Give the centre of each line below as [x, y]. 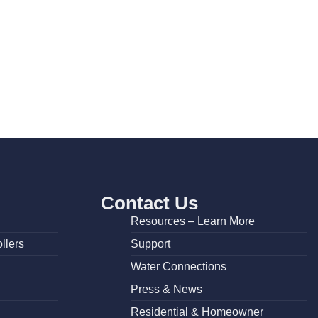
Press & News [166, 289]
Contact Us [149, 203]
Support [150, 243]
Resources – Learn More [192, 221]
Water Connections [178, 266]
